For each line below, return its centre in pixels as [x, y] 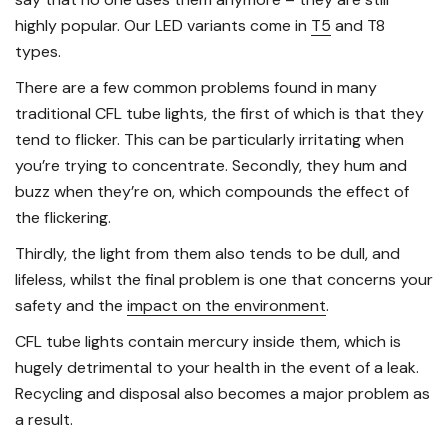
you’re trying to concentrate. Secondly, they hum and [211, 166]
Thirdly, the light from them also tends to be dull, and [207, 254]
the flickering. [63, 218]
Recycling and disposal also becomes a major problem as [222, 394]
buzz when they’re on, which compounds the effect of [212, 192]
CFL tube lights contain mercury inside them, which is [208, 342]
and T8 [358, 26]
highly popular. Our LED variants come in [163, 26]
